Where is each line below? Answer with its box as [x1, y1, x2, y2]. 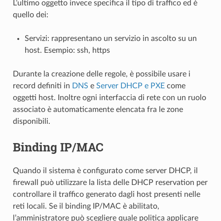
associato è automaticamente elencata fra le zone [12, 106, 183, 114]
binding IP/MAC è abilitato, [65, 202, 159, 211]
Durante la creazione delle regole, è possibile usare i [12, 70, 190, 78]
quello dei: [12, 11, 48, 19]
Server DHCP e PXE [96, 82, 165, 90]
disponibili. [12, 117, 50, 126]
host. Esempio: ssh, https [24, 46, 110, 55]
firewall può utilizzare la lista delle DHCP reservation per [12, 179, 208, 187]
